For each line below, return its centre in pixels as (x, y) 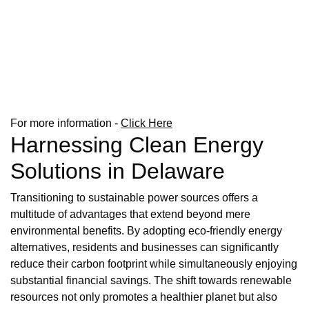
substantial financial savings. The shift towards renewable (151, 280)
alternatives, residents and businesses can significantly (144, 247)
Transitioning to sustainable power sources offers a (134, 197)
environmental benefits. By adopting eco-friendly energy (146, 230)
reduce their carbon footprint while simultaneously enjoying (154, 263)
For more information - (66, 123)
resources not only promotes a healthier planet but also (144, 297)
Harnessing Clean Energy (137, 144)
